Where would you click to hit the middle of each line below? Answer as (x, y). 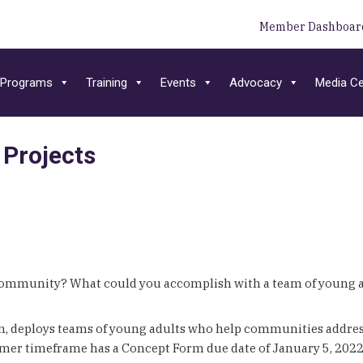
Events (178, 82)
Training (106, 82)
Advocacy (255, 82)
